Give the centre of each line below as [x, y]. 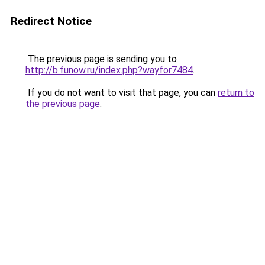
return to [236, 93]
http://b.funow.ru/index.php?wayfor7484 [109, 70]
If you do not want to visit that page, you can [122, 93]
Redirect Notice [51, 21]
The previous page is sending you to [101, 59]
